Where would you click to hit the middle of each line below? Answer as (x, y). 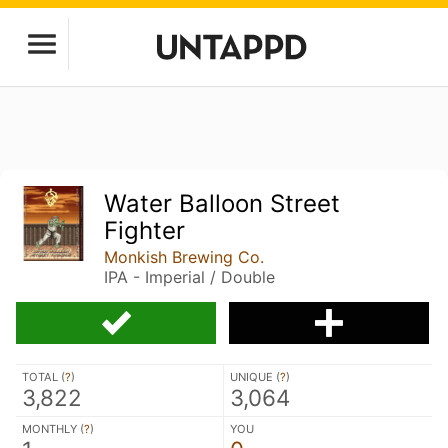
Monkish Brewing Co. (184, 257)
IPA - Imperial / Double (190, 277)
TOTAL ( (43, 377)
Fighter (145, 230)
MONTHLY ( (53, 429)
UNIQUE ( (255, 377)
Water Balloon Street (222, 203)
